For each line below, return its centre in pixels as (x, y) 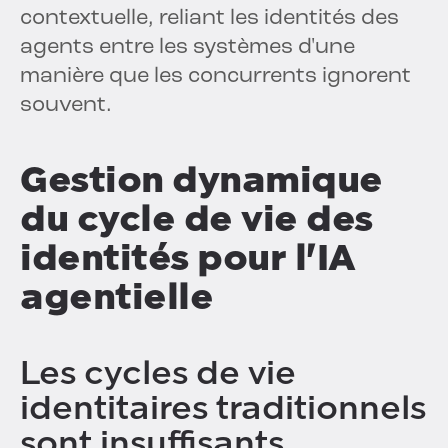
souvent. (66, 106)
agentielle (116, 297)
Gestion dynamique (201, 180)
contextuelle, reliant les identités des (209, 19)
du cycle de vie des (196, 219)
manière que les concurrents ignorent (215, 77)
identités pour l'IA (188, 258)
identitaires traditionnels (223, 408)
